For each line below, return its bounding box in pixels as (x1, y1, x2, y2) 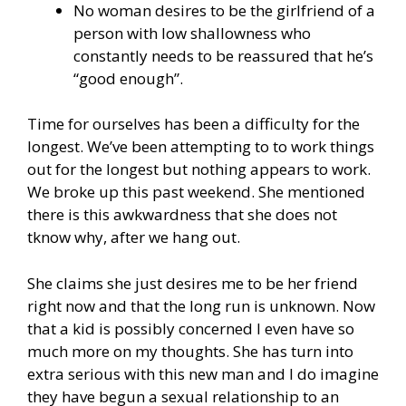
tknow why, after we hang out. (27, 227, 240, 248)
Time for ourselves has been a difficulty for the (27, 113, 360, 135)
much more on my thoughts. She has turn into (27, 340, 353, 362)
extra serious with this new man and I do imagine (27, 362, 379, 384)
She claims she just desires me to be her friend (27, 272, 358, 294)
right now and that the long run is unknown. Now (27, 295, 375, 316)
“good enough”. (73, 67, 183, 89)
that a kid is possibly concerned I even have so (27, 317, 354, 339)
